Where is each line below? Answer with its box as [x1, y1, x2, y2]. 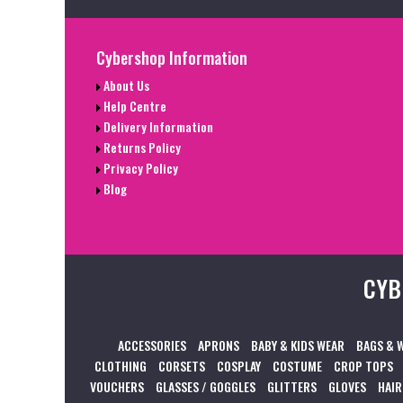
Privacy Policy [101, 158, 178, 178]
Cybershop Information [96, 46, 247, 70]
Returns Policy [101, 138, 181, 157]
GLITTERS [267, 376, 317, 396]
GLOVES [328, 376, 366, 396]
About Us [101, 76, 149, 95]
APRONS [198, 335, 239, 354]
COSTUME [273, 355, 322, 375]
